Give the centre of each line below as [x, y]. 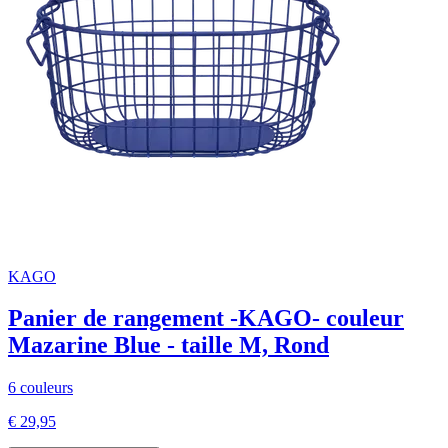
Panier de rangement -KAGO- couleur [206, 318]
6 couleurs [40, 388]
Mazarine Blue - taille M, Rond [168, 345]
